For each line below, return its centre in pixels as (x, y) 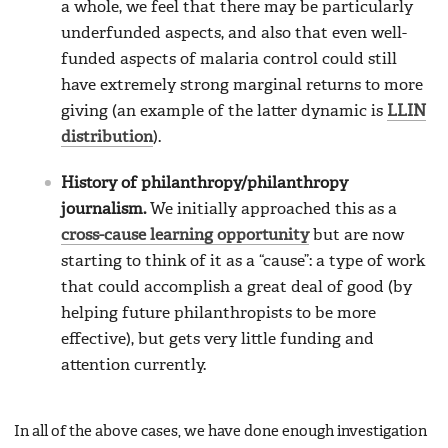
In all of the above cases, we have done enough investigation (220, 431)
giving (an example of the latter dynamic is (224, 111)
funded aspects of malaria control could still (229, 59)
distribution (107, 137)
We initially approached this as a (271, 209)
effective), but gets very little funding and (217, 339)
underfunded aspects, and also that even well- (234, 33)
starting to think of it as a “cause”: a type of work (243, 261)
